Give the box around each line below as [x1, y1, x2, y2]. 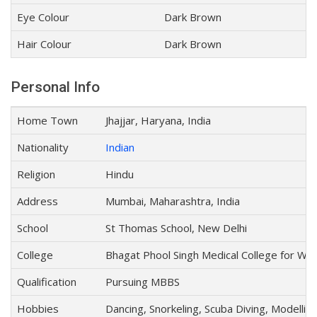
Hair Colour [17, 37, 71, 52]
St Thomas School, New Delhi [105, 221, 247, 236]
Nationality [17, 140, 69, 155]
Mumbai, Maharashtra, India [105, 194, 240, 209]
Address [17, 194, 58, 209]
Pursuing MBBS [105, 275, 180, 289]
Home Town [17, 113, 78, 128]
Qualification [17, 275, 76, 289]
